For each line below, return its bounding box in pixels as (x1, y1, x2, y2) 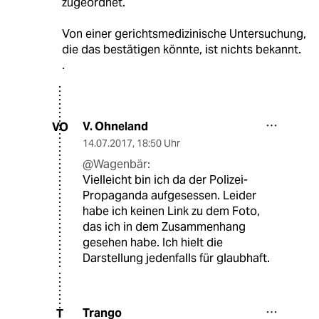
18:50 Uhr (137, 137, 180, 150)
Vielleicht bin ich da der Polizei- (83, 172, 248, 188)
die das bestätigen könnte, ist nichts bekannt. (61, 42, 301, 58)
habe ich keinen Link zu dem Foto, (83, 204, 260, 219)
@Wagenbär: (83, 157, 150, 172)
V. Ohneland (83, 119, 148, 135)
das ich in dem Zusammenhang (83, 219, 246, 235)
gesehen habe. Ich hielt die (83, 235, 223, 251)
